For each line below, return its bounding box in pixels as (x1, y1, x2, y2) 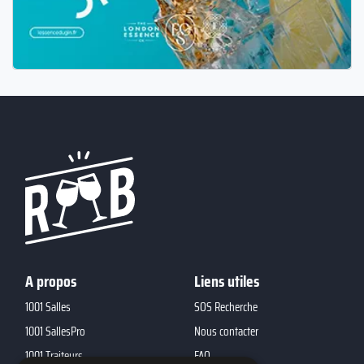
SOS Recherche (194, 297, 258, 318)
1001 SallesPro (25, 322, 85, 342)
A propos (25, 268, 76, 295)
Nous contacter (194, 322, 258, 342)
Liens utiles (194, 268, 259, 295)
